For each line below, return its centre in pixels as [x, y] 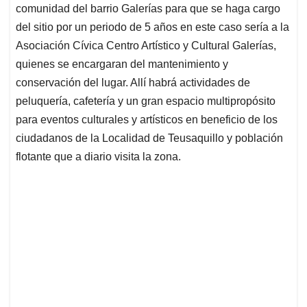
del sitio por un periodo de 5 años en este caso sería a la [152, 27]
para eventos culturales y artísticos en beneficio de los [147, 120]
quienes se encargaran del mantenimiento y [122, 64]
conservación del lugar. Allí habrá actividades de [133, 83]
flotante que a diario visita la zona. [98, 157]
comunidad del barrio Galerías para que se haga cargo [148, 9]
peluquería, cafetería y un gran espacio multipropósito [146, 101]
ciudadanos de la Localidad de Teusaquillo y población [149, 138]
